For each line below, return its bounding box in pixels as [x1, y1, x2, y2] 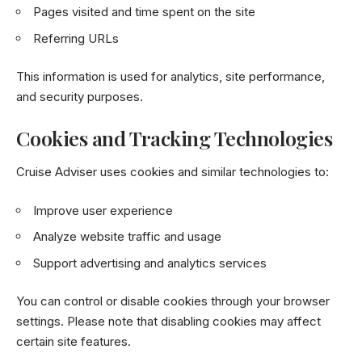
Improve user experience [33, 202, 173, 218]
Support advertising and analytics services [33, 255, 267, 271]
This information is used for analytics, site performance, [16, 69, 325, 84]
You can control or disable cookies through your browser [16, 293, 330, 309]
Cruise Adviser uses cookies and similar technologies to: [16, 164, 329, 179]
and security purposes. [16, 89, 143, 104]
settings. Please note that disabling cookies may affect [16, 314, 321, 329]
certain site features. [16, 334, 131, 349]
